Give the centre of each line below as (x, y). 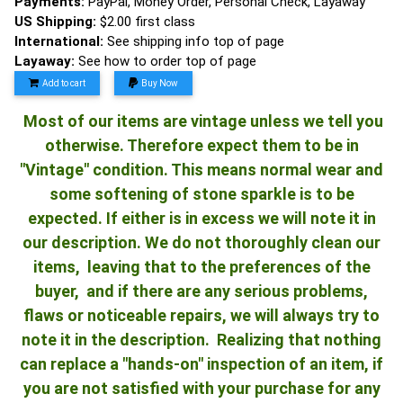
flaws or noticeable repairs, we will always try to (201, 315)
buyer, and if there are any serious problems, (201, 291)
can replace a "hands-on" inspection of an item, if (201, 364)
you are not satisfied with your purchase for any (201, 388)
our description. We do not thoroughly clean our (201, 242)
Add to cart (64, 83)
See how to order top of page (167, 61)
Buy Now (160, 83)
